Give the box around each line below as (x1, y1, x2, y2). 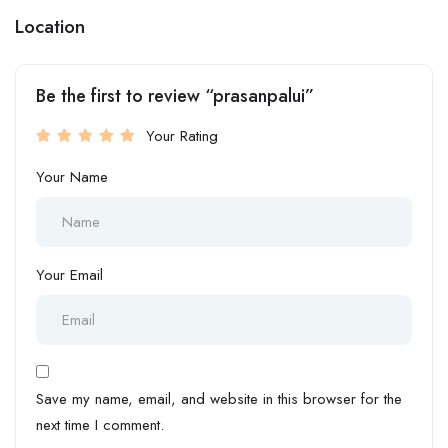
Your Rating (146, 124, 218, 147)
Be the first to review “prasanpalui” (36, 82, 314, 109)
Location (15, 12, 85, 40)
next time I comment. (36, 413, 164, 436)
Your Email (36, 263, 103, 286)
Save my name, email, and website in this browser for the (36, 387, 402, 410)
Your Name (36, 165, 108, 188)
